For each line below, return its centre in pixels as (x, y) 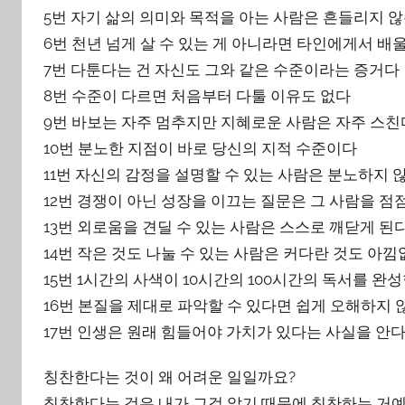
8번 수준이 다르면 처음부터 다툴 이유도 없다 (197, 95)
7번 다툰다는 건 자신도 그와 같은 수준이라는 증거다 (221, 69)
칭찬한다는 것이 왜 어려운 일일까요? (170, 377)
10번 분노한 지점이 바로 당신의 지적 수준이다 (200, 148)
